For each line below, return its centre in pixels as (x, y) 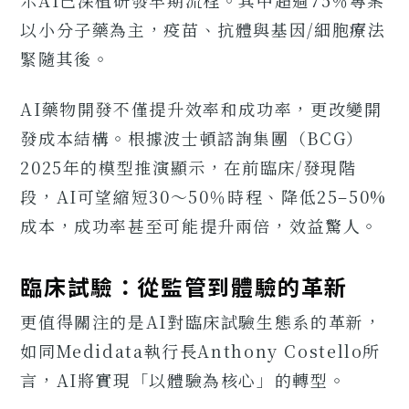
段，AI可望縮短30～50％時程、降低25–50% (204, 196)
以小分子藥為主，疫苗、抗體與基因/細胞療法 (203, 29)
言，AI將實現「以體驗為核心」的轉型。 (184, 380)
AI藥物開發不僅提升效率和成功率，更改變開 (201, 108)
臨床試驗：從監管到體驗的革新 (184, 286)
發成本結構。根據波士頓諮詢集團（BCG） (192, 137)
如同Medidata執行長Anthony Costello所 (200, 351)
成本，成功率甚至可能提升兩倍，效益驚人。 (199, 225)
